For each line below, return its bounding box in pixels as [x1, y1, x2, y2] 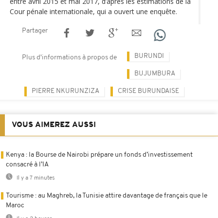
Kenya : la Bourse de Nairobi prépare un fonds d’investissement [6, 151, 193, 159]
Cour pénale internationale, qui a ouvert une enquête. [10, 6, 177, 16]
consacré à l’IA [6, 161, 49, 168]
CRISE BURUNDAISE [118, 87, 179, 95]
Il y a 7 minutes [15, 175, 55, 181]
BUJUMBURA [134, 70, 175, 77]
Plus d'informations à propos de [22, 54, 117, 61]
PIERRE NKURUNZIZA [32, 87, 99, 95]
